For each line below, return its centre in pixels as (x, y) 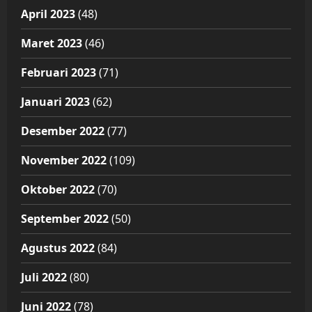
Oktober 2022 (58, 190)
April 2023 (48, 14)
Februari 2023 (58, 73)
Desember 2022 (63, 131)
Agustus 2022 (58, 248)
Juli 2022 (44, 278)
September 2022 (65, 219)
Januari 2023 (55, 102)
